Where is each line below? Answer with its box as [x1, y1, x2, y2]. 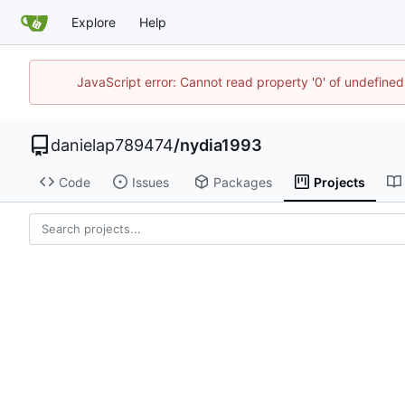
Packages [212, 174, 272, 190]
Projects [313, 174, 365, 190]
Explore [71, 14, 116, 30]
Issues [131, 174, 169, 190]
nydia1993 [180, 135, 262, 155]
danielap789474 [51, 135, 174, 155]
